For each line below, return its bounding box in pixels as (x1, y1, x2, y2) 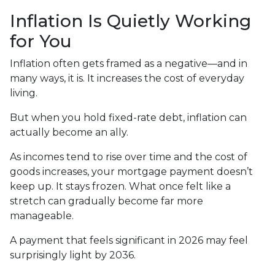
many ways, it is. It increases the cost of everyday (10, 72, 244, 84)
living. (10, 87, 37, 99)
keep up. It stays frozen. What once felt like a (10, 180, 231, 192)
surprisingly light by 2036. (10, 249, 136, 261)
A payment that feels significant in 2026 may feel (10, 234, 248, 246)
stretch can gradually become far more (10, 195, 203, 207)
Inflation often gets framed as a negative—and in (10, 58, 247, 69)
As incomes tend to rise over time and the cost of (10, 151, 247, 163)
